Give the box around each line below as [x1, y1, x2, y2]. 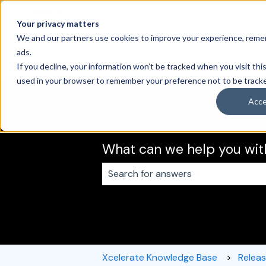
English [26, 5, 56, 18]
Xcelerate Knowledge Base [102, 251, 217, 264]
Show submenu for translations [56, 5, 191, 18]
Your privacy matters [17, 18, 99, 28]
